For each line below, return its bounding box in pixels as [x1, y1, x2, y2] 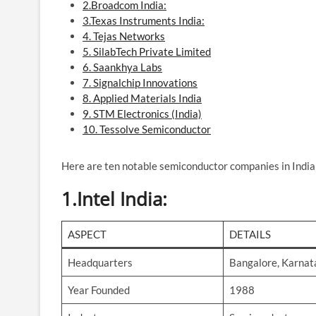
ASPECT [67, 227, 107, 241]
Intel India [77, 186, 162, 212]
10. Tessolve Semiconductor [83, 122, 211, 135]
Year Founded [68, 283, 130, 296]
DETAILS [229, 227, 271, 241]
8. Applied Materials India [83, 91, 202, 104]
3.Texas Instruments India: [83, 13, 205, 27]
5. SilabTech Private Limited [83, 44, 211, 58]
